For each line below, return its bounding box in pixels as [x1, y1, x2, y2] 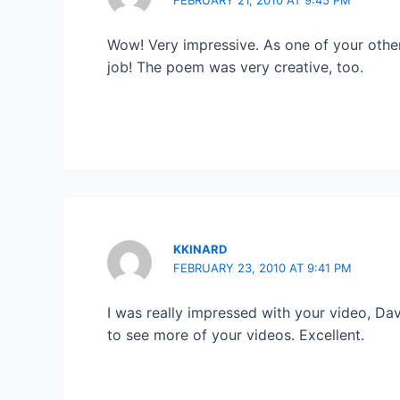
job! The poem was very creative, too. [107, 57, 363, 76]
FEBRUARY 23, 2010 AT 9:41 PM [173, 260, 353, 275]
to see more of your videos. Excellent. [107, 326, 364, 345]
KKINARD [173, 241, 228, 256]
